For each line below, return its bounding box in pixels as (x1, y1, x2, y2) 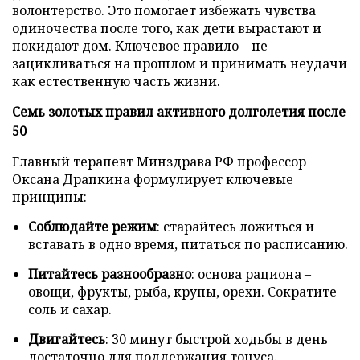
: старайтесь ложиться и (157, 217, 314, 235)
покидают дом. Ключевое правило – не (12, 36, 268, 55)
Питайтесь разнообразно (28, 264, 191, 283)
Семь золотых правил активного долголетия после (12, 102, 346, 121)
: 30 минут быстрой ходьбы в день (105, 329, 328, 348)
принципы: (12, 187, 87, 206)
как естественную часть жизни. (12, 72, 220, 90)
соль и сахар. (28, 300, 112, 318)
